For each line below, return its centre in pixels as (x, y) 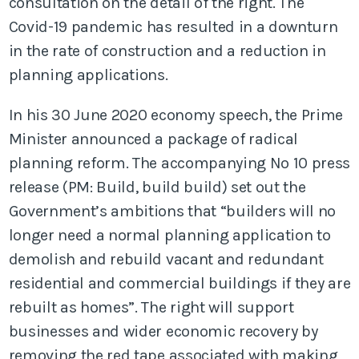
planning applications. (88, 75)
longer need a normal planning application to (169, 235)
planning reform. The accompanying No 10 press (179, 163)
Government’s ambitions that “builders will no (172, 211)
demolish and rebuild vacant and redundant (166, 259)
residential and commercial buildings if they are (179, 283)
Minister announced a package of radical (153, 139)
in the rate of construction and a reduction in (167, 50)
